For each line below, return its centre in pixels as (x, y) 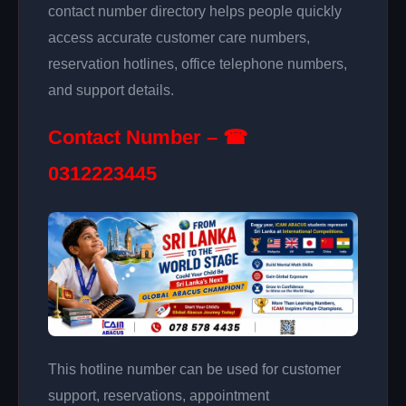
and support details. (111, 90)
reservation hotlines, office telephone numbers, (198, 63)
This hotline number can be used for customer (194, 369)
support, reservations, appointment (159, 395)
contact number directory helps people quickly (195, 11)
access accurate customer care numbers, (179, 37)
